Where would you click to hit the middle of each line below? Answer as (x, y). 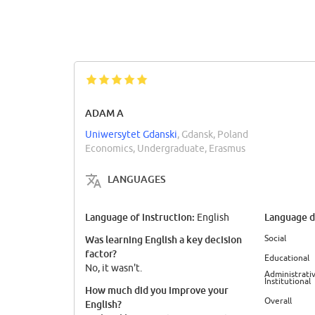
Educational (287, 258)
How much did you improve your (157, 290)
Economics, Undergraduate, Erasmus (165, 148)
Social (275, 238)
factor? (101, 254)
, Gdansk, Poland (213, 134)
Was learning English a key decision (163, 240)
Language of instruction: (141, 217)
